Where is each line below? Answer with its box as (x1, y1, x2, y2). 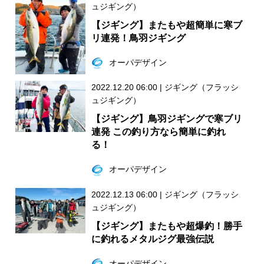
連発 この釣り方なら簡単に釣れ (91, 127, 226, 137)
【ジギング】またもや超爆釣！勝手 (91, 220, 242, 231)
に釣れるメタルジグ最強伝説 (91, 233, 214, 244)
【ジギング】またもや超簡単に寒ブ (91, 19, 242, 30)
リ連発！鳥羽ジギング (91, 32, 186, 43)
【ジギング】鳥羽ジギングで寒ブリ (91, 114, 242, 124)
